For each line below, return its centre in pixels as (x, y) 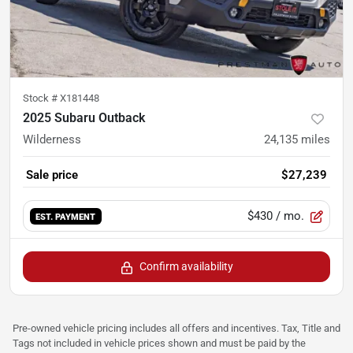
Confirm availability (186, 267)
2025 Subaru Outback (84, 118)
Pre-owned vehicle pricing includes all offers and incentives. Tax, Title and (176, 329)
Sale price (52, 175)
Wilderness (52, 140)
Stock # (41, 98)
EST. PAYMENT (66, 217)
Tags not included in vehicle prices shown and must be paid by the (159, 344)
